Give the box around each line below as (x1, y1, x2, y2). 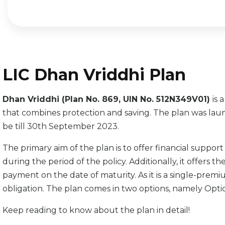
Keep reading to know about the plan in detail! (3, 205, 190, 215)
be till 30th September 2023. (3, 122, 121, 132)
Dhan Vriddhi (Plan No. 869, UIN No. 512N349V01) (3, 94, 212, 104)
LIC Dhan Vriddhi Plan (3, 65, 186, 85)
